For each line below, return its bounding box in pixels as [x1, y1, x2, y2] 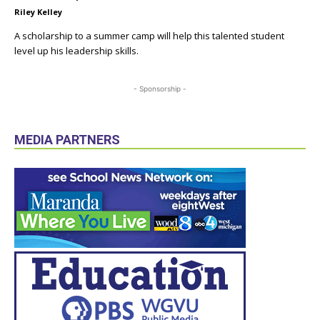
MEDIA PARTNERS [14, 131, 120, 147]
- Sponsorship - [134, 84, 186, 93]
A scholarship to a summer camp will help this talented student [14, 29, 284, 42]
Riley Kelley [14, 6, 62, 17]
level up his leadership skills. [14, 44, 139, 57]
